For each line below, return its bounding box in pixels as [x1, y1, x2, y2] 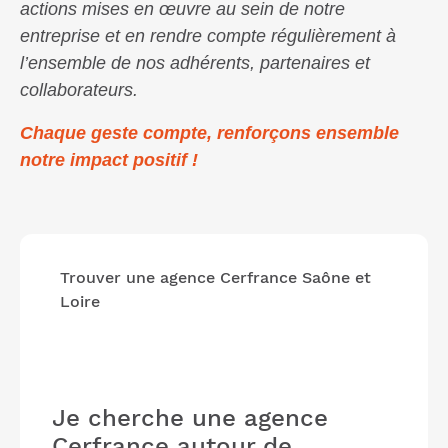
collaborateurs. [20, 80, 138, 101]
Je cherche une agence [52, 404, 328, 433]
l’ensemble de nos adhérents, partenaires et [20, 53, 370, 74]
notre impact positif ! [20, 150, 198, 171]
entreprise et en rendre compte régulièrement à [20, 26, 396, 47]
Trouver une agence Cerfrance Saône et [59, 268, 371, 288]
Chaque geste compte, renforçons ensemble [20, 123, 399, 144]
